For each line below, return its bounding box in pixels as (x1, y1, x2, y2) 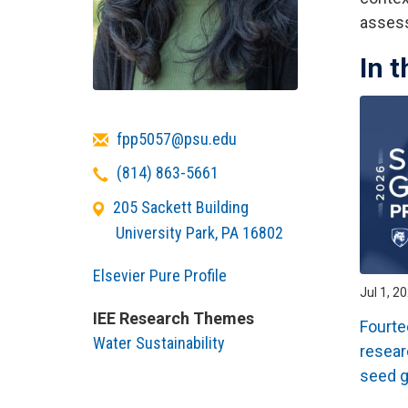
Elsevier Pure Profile (93, 265, 227, 285)
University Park (116, 222, 216, 242)
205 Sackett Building (113, 198, 249, 217)
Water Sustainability (93, 332, 225, 352)
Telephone (92, 162, 162, 182)
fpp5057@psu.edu (116, 128, 237, 148)
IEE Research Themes (93, 308, 254, 328)
